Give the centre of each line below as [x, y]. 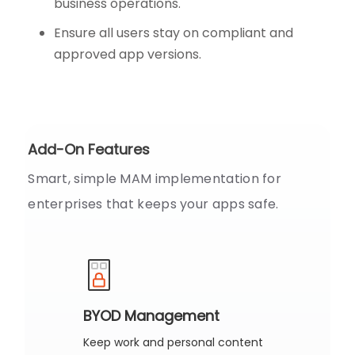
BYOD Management [152, 316]
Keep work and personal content [174, 343]
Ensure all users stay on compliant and [174, 33]
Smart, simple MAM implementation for [155, 179]
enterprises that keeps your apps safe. [153, 204]
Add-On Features [89, 150]
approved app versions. [128, 55]
